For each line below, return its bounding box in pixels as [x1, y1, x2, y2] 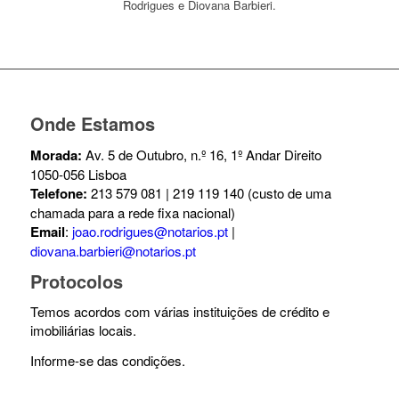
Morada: [29, 144, 85, 165]
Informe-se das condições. [29, 351, 185, 370]
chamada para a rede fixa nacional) [29, 202, 235, 222]
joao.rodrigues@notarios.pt [71, 221, 228, 240]
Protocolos [29, 267, 123, 294]
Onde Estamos [29, 110, 155, 137]
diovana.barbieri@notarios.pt [29, 240, 196, 260]
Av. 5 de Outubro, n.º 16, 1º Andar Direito [85, 144, 322, 164]
